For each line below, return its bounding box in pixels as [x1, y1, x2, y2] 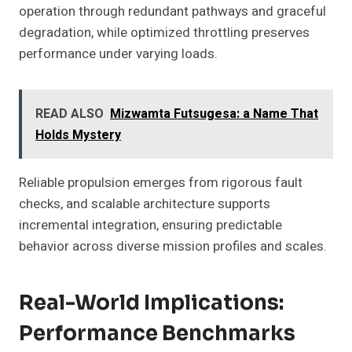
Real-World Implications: [19, 290, 284, 317]
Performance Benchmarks [19, 321, 295, 347]
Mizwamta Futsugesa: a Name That [110, 104, 318, 124]
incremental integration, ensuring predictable [19, 215, 282, 236]
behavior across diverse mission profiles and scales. [19, 236, 327, 257]
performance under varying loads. [19, 44, 218, 64]
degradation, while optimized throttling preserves [19, 23, 310, 43]
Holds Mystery [35, 126, 121, 145]
